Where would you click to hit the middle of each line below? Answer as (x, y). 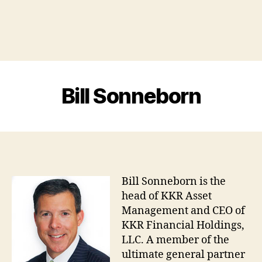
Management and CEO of (183, 211)
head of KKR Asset (167, 196)
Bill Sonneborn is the (174, 181)
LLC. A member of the (175, 240)
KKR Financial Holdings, (183, 225)
